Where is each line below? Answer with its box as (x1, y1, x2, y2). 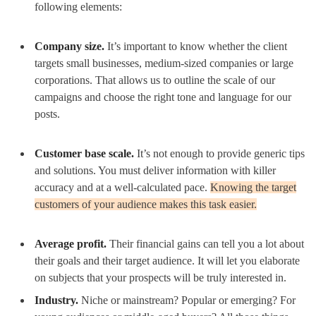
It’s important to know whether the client (107, 39, 287, 52)
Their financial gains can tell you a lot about (109, 237, 304, 250)
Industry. (35, 293, 81, 306)
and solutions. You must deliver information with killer (35, 164, 276, 176)
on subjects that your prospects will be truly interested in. (35, 271, 286, 284)
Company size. (35, 39, 107, 52)
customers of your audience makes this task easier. (35, 197, 257, 210)
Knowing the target (210, 181, 296, 193)
